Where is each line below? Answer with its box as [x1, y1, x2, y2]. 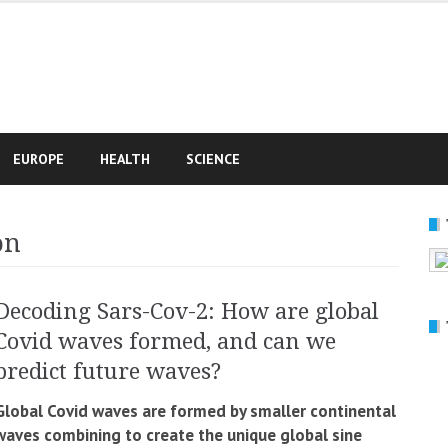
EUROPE [13, 150, 64, 168]
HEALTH [100, 150, 150, 168]
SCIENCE [186, 150, 240, 168]
